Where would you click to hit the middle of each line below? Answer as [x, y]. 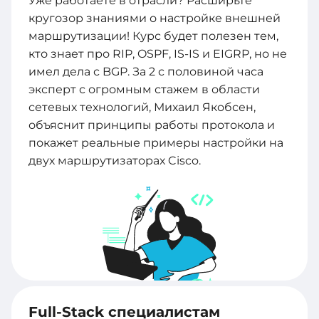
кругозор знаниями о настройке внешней [155, 18]
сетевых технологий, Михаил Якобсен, [142, 107]
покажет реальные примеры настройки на [156, 142]
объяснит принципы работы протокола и [152, 125]
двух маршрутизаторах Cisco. [115, 160]
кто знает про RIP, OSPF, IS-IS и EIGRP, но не [158, 53]
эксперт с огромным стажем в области [144, 89]
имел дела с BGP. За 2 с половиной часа [146, 71]
